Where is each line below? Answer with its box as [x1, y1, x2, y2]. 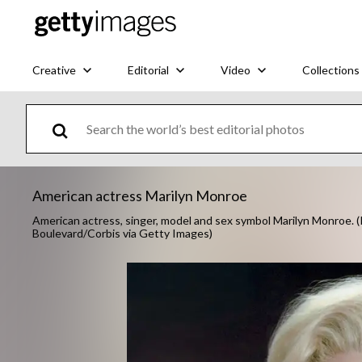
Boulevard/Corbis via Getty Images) [32, 226, 213, 240]
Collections [302, 62, 360, 77]
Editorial [128, 62, 169, 77]
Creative [32, 62, 76, 77]
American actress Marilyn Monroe [32, 187, 247, 204]
